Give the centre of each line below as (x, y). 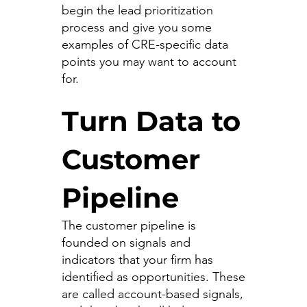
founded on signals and (126, 242)
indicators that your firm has (137, 259)
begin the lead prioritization (137, 10)
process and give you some (136, 27)
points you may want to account (149, 61)
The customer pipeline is (128, 225)
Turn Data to (151, 121)
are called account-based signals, (152, 294)
